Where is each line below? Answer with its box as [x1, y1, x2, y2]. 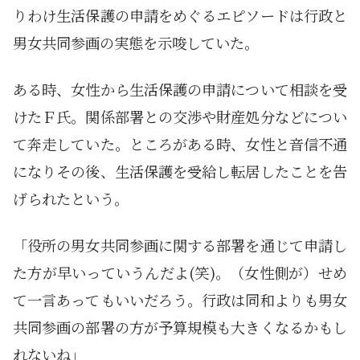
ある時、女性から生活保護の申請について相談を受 [13, 79, 347, 100]
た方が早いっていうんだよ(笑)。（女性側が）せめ [13, 262, 347, 284]
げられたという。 [13, 188, 129, 210]
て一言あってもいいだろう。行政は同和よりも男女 [13, 289, 347, 311]
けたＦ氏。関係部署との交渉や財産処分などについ [13, 106, 347, 128]
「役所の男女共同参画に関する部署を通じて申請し [13, 235, 347, 256]
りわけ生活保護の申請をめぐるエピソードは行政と [13, 5, 347, 27]
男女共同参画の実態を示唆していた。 [13, 32, 259, 54]
